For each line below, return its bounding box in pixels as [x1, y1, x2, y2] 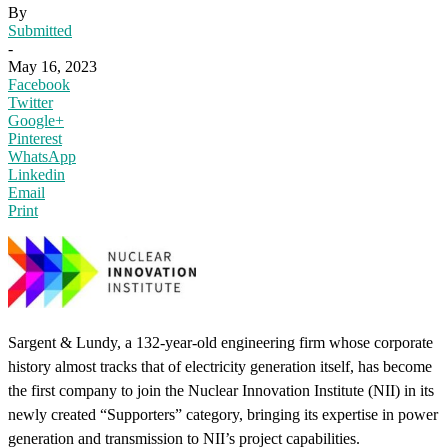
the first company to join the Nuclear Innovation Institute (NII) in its [8, 381, 434, 399]
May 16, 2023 [8, 57, 97, 75]
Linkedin [8, 165, 65, 183]
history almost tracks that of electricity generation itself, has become [8, 357, 432, 375]
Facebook [8, 75, 70, 93]
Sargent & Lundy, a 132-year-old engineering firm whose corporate [8, 333, 433, 351]
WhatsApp [8, 147, 76, 165]
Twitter [8, 93, 53, 111]
